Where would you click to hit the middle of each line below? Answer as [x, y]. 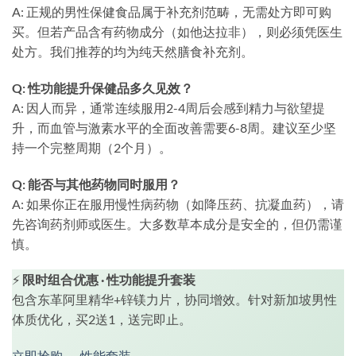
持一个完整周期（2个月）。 [92, 147]
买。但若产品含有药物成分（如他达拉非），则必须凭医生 [177, 32]
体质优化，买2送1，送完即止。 [102, 319]
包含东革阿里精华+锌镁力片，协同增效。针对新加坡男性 [174, 300]
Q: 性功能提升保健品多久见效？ [103, 87]
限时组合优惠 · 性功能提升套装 [109, 280]
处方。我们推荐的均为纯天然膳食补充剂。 [133, 52]
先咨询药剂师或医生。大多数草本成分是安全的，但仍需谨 [177, 223]
